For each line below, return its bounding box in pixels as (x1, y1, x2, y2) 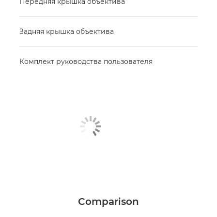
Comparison (78, 195, 139, 207)
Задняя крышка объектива (19, 27, 114, 36)
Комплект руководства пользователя (19, 57, 153, 66)
